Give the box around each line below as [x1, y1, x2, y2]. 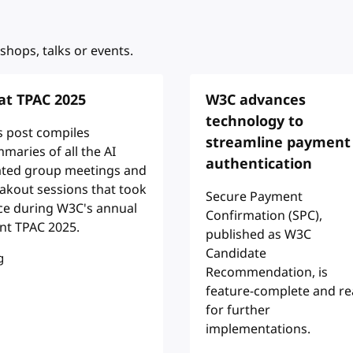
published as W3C [206, 225, 312, 244]
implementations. [206, 319, 311, 339]
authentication [206, 153, 313, 174]
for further [206, 300, 271, 320]
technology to [206, 110, 304, 132]
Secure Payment [206, 187, 303, 206]
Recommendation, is [206, 262, 329, 282]
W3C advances [206, 89, 307, 110]
